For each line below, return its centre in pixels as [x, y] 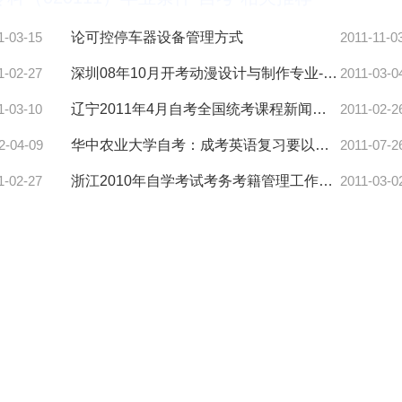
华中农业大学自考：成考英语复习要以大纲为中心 [323, 145]
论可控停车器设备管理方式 [157, 38]
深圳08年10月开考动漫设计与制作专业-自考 [331, 74]
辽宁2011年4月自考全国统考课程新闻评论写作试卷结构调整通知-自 [320, 109]
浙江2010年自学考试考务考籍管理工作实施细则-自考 [326, 181]
